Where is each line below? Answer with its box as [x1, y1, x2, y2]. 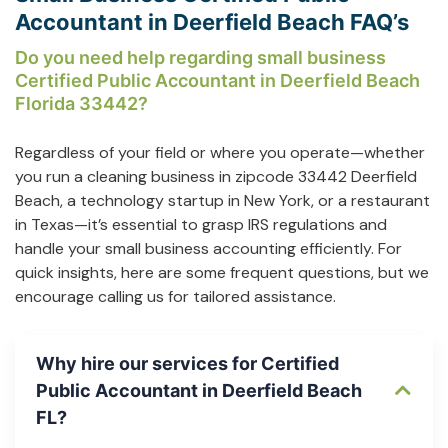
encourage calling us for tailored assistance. [15, 285, 336, 307]
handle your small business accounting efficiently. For [15, 237, 402, 259]
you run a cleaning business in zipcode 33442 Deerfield [15, 165, 417, 187]
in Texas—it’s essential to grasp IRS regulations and [15, 213, 387, 235]
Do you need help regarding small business [15, 46, 386, 68]
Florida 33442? [15, 92, 148, 114]
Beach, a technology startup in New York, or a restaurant [15, 189, 430, 211]
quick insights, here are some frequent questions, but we [15, 261, 429, 283]
